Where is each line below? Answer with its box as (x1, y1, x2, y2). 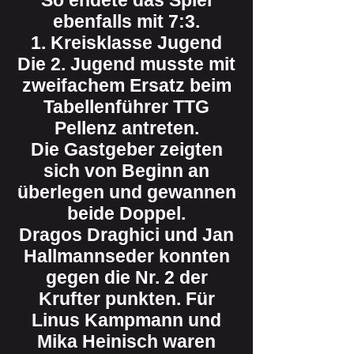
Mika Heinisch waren (37, 331, 216, 352)
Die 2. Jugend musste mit (17, 54, 235, 74)
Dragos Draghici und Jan (19, 224, 234, 245)
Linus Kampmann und (32, 310, 221, 330)
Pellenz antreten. (54, 118, 199, 138)
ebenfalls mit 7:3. (53, 11, 200, 32)
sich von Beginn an (43, 160, 209, 181)
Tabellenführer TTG (43, 96, 209, 117)
